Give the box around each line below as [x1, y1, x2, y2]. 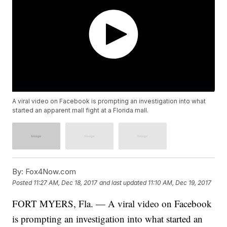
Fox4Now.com [23, 167, 77, 177]
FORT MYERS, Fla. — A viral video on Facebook [12, 197, 212, 210]
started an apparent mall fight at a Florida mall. [12, 106, 149, 115]
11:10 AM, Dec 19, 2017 [148, 178, 212, 186]
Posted [12, 178, 34, 186]
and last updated [99, 178, 147, 186]
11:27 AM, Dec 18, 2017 [33, 178, 98, 186]
